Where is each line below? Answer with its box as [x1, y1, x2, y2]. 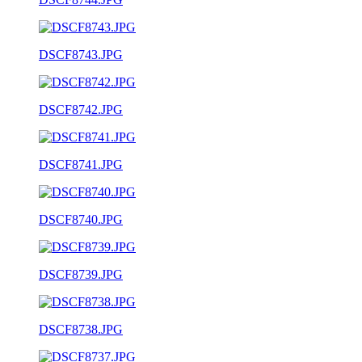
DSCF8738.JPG [39, 322, 123, 336]
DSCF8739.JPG [39, 267, 123, 281]
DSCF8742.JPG [39, 102, 123, 116]
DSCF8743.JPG [39, 47, 123, 61]
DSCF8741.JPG [39, 157, 123, 171]
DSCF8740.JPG [39, 212, 123, 226]
